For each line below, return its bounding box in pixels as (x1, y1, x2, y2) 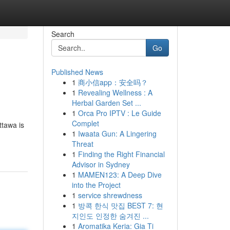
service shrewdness (78, 190, 142, 200)
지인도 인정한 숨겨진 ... (71, 210, 149, 221)
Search (51, 29, 74, 39)
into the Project (71, 180, 121, 190)
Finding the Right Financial (78, 149, 165, 159)
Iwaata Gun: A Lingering (78, 128, 157, 139)
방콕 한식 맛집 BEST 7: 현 (78, 200, 163, 210)
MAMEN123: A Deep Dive (78, 169, 162, 180)
